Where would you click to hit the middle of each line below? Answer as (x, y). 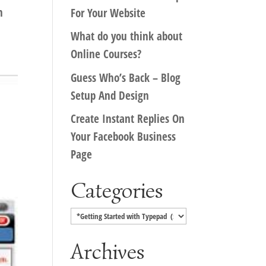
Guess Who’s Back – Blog (126, 77)
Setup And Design (110, 95)
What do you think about (127, 36)
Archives (108, 251)
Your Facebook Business (123, 137)
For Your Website (108, 13)
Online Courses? (106, 54)
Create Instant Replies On (128, 119)
